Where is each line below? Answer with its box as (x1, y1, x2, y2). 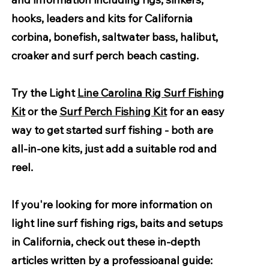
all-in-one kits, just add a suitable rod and (11, 142, 217, 156)
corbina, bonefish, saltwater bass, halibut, (11, 30, 218, 44)
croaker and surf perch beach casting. (11, 49, 199, 62)
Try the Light (11, 86, 77, 100)
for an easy (166, 104, 225, 118)
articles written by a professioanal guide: (11, 253, 215, 267)
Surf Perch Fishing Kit (59, 104, 167, 118)
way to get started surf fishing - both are (11, 123, 213, 137)
